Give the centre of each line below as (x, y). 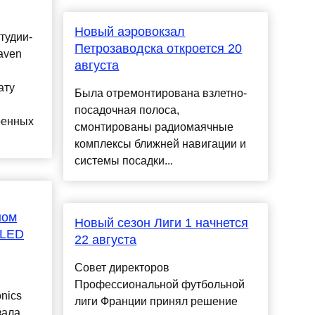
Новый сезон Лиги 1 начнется (162, 223)
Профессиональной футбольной (160, 285)
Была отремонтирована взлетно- (161, 94)
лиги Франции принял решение (156, 302)
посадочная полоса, (127, 110)
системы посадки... (124, 161)
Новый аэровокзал (130, 32)
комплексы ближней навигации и (161, 144)
